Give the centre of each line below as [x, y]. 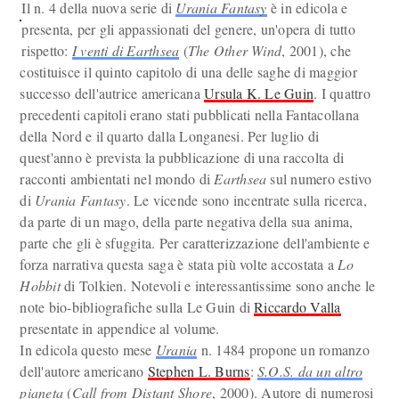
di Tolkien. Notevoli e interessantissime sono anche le [218, 285]
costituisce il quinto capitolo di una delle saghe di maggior [188, 72]
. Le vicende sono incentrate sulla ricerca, [246, 200]
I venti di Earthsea [126, 50]
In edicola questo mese [88, 350]
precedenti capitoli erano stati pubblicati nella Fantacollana [190, 114]
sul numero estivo [319, 179]
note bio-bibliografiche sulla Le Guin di [137, 307]
